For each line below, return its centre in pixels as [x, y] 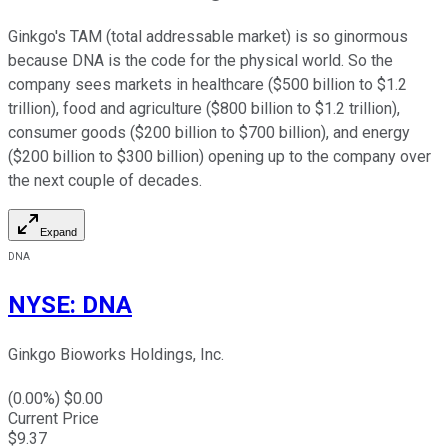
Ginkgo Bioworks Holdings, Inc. [116, 355]
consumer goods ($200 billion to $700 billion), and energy [209, 133]
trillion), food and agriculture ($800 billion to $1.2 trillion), [204, 109]
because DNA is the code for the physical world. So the [200, 61]
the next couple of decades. [107, 181]
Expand [58, 232]
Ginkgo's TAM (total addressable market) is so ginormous [208, 37]
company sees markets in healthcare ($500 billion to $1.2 [207, 85]
